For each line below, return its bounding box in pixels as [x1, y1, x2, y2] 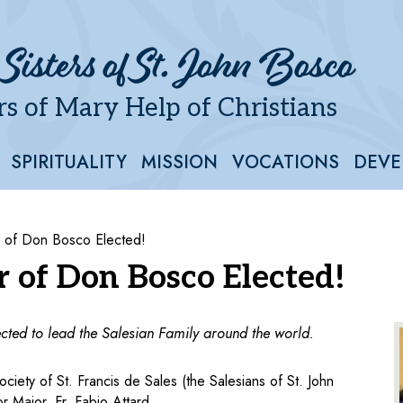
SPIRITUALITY [11, 149, 127, 175]
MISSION [141, 149, 218, 175]
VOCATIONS [232, 149, 339, 175]
